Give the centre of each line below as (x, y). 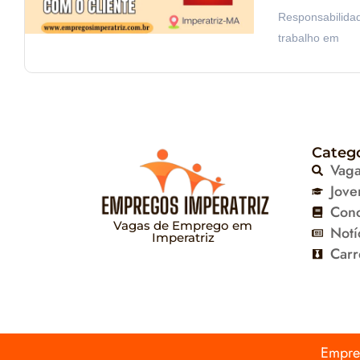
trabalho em (308, 37)
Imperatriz (183, 238)
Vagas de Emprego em (183, 226)
